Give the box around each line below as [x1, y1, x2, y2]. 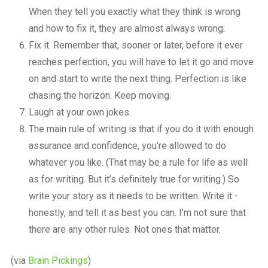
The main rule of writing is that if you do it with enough [28, 123, 254, 135]
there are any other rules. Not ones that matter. [28, 224, 221, 235]
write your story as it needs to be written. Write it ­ [28, 190, 238, 202]
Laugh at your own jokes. [28, 106, 131, 118]
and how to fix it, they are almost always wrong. [28, 23, 225, 34]
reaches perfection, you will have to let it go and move [28, 56, 254, 68]
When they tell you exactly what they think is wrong [28, 6, 240, 17]
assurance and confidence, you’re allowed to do [28, 140, 226, 151]
